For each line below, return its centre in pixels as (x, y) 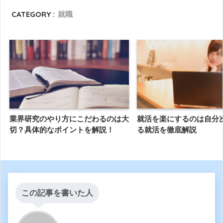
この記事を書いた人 (57, 193)
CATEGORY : (33, 14)
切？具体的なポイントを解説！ (62, 130)
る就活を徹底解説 (167, 130)
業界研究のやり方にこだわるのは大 (69, 119)
